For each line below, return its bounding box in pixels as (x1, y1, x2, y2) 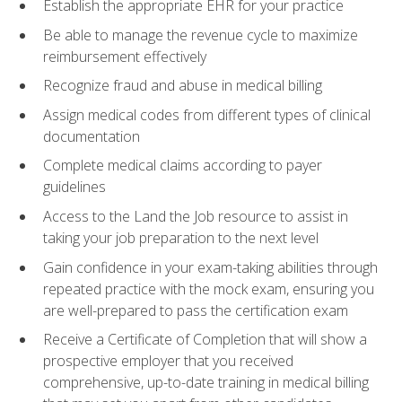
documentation (43, 126, 140, 146)
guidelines (43, 177, 106, 197)
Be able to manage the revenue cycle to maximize (43, 24, 358, 45)
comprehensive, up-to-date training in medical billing (43, 372, 369, 393)
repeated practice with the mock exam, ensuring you (43, 278, 374, 299)
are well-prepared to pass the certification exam (43, 300, 348, 320)
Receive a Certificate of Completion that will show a (43, 329, 367, 350)
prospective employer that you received (43, 351, 293, 371)
